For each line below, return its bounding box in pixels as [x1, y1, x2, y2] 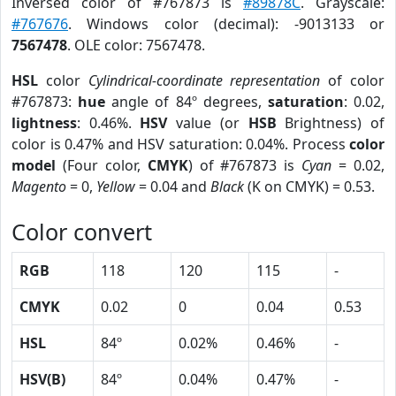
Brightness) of [276, 113, 385, 133]
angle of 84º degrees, [105, 92, 268, 111]
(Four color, [56, 156, 148, 175]
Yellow [96, 177, 135, 196]
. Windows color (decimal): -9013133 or [68, 14, 385, 34]
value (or [167, 113, 248, 133]
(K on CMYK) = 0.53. [244, 177, 375, 196]
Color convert [11, 217, 152, 247]
